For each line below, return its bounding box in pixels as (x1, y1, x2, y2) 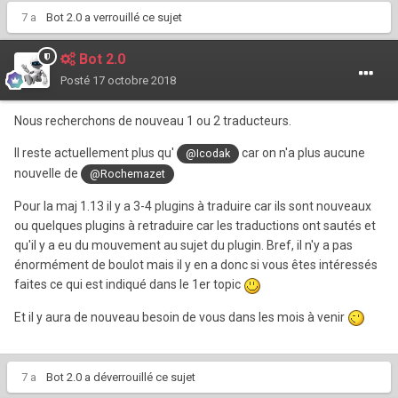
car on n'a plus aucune (239, 145, 366, 160)
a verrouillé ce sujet (82, 10, 182, 24)
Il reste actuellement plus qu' (14, 145, 177, 160)
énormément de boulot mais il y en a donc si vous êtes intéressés (14, 258, 378, 273)
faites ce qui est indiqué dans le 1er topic (14, 277, 243, 292)
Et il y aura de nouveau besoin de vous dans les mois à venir (14, 309, 347, 324)
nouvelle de (14, 166, 81, 181)
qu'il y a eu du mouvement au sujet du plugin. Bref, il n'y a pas (14, 238, 353, 253)
